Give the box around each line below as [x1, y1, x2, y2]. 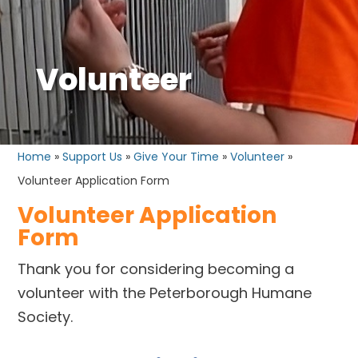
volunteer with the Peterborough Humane [18, 282, 312, 303]
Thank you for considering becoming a [18, 258, 295, 279]
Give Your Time [133, 148, 220, 165]
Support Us [62, 148, 123, 165]
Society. [18, 306, 74, 327]
